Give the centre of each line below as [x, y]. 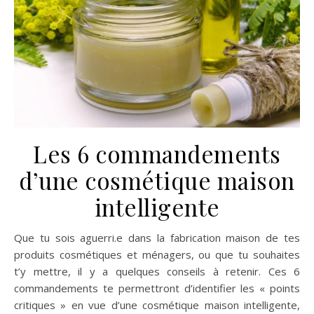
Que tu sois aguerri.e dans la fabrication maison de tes [18, 237]
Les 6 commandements [157, 153]
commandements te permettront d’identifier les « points [157, 288]
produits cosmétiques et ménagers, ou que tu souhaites [157, 254]
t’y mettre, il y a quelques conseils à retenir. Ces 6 [157, 271]
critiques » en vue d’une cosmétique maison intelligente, [157, 305]
